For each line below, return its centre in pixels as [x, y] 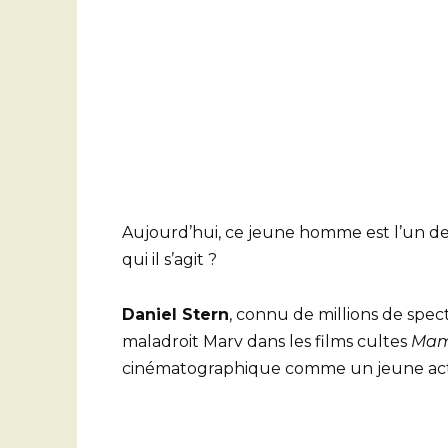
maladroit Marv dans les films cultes [266, 341]
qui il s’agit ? [169, 260]
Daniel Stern [175, 314]
